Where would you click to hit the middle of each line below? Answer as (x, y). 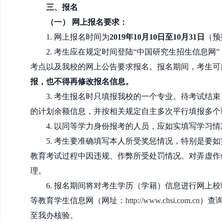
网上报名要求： (100, 22)
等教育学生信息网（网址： (78, 200)
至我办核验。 (54, 215)
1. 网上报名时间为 (78, 37)
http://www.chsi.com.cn (163, 200)
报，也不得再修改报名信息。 (82, 82)
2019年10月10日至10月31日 (157, 37)
